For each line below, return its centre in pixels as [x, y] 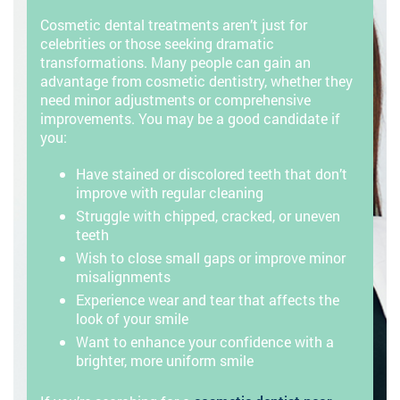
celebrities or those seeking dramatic [157, 44]
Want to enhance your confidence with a [205, 342]
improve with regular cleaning [170, 193]
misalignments [123, 277]
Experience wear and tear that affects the [208, 300]
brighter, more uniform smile [165, 361]
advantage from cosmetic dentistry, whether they [196, 81]
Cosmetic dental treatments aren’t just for [174, 25]
